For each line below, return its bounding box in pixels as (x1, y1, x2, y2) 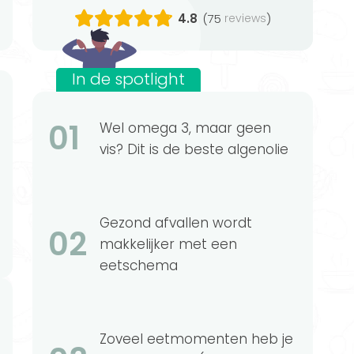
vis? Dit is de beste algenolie (100, 139, 288, 159)
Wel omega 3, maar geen (100, 118, 271, 137)
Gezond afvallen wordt (100, 213, 252, 232)
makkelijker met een (100, 234, 237, 254)
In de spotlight (72, 68, 185, 91)
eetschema (100, 255, 178, 275)
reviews (224, 10, 266, 27)
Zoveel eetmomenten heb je (100, 329, 293, 348)
